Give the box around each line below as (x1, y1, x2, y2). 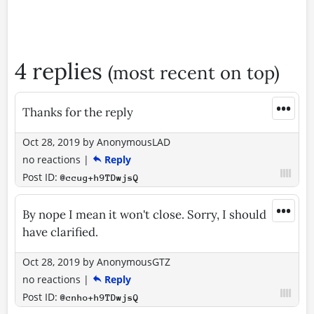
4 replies (15, 56, 108, 86)
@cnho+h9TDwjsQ (60, 292, 139, 303)
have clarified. (22, 224, 98, 240)
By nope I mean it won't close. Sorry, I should (22, 206, 266, 222)
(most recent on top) (108, 60, 280, 84)
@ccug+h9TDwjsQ (60, 172, 139, 183)
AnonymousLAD (97, 135, 170, 149)
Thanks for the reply (22, 104, 133, 120)
